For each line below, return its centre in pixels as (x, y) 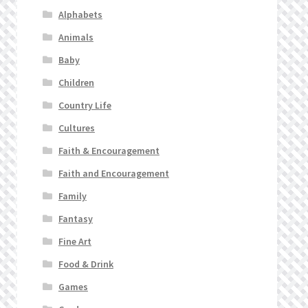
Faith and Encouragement (113, 173)
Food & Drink (86, 264)
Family (72, 196)
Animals (76, 37)
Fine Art (75, 241)
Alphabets (80, 14)
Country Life (85, 105)
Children (76, 82)
